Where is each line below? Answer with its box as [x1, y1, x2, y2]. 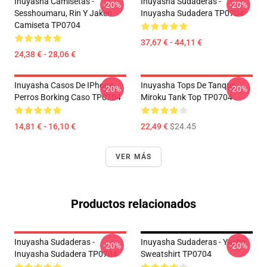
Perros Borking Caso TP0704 [14, 92, 121, 102]
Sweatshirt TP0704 [141, 249, 212, 259]
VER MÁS [115, 153, 152, 161]
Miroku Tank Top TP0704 [141, 92, 232, 102]
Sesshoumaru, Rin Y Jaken [14, 8, 112, 18]
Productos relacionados [71, 197, 196, 211]
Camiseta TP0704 [14, 20, 80, 30]
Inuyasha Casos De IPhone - [14, 80, 117, 90]
